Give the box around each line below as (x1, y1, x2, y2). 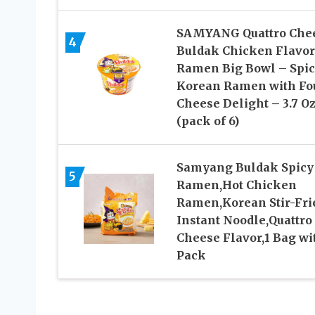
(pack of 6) (176, 113, 239, 128)
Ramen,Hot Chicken (176, 177, 297, 192)
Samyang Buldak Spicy (176, 160, 314, 174)
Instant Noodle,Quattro (176, 212, 312, 227)
